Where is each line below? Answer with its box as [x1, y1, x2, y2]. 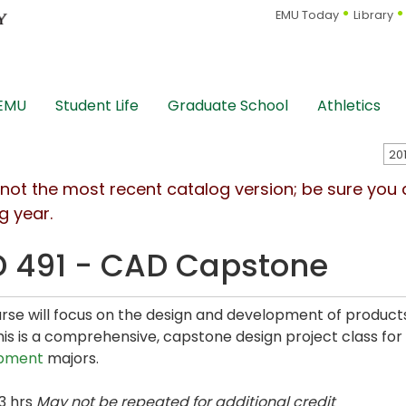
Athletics [317, 95, 381, 117]
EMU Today [275, 7, 340, 24]
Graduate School [168, 95, 288, 117]
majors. [43, 348, 99, 369]
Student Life [55, 95, 139, 117]
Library [353, 7, 394, 24]
